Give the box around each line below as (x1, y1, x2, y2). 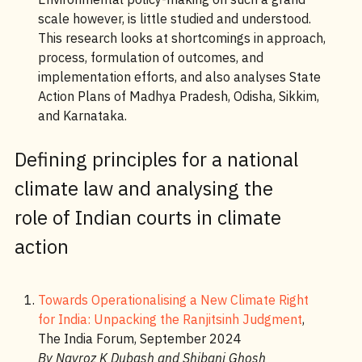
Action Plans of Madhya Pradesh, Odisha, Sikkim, (37, 88, 319, 104)
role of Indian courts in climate (14, 204, 281, 230)
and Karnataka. (37, 107, 130, 124)
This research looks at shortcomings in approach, (37, 30, 326, 46)
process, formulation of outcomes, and (37, 49, 263, 65)
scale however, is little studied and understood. (37, 11, 311, 27)
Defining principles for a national (14, 146, 298, 172)
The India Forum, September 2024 (37, 330, 242, 347)
